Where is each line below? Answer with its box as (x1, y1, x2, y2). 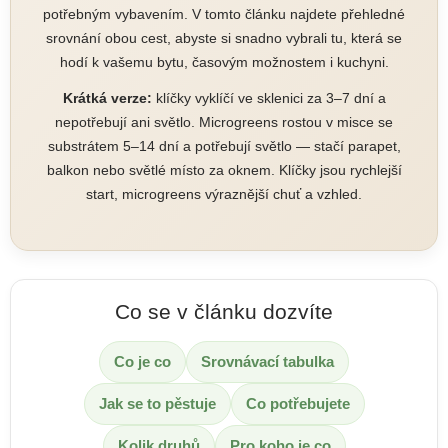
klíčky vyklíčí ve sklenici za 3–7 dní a (151, 89, 386, 106)
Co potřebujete (245, 395, 350, 412)
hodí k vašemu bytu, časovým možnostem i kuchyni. (59, 53, 389, 70)
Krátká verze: (62, 89, 152, 106)
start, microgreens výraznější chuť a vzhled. (86, 185, 362, 202)
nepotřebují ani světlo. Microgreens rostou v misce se (55, 113, 393, 130)
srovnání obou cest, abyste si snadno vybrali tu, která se (46, 29, 402, 46)
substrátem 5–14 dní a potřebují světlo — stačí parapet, (47, 137, 401, 154)
